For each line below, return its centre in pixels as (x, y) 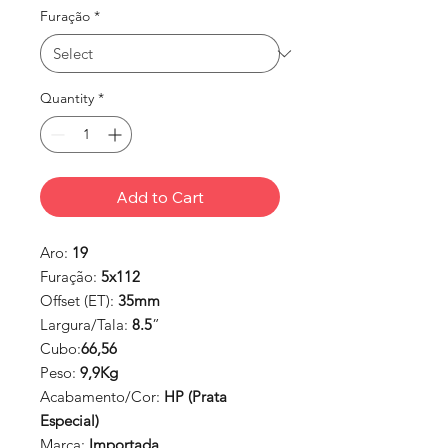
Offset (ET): (79, 301)
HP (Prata (195, 397)
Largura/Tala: (86, 325)
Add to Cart (160, 197)
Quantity (67, 98)
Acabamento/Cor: (102, 397)
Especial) (69, 421)
